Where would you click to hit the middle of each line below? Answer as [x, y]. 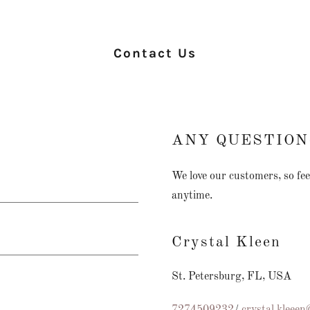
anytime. [192, 196]
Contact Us [155, 54]
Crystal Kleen [226, 243]
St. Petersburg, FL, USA [231, 277]
